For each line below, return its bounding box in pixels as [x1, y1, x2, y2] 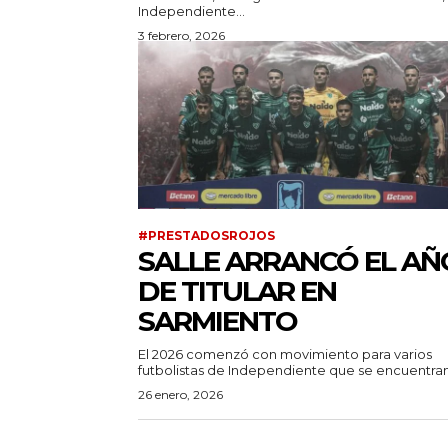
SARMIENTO [138, 304, 297, 339]
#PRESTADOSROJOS [138, 228, 275, 244]
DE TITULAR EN [138, 274, 336, 309]
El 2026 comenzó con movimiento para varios [138, 346, 432, 363]
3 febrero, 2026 [138, 28, 225, 44]
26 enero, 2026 [138, 387, 223, 403]
